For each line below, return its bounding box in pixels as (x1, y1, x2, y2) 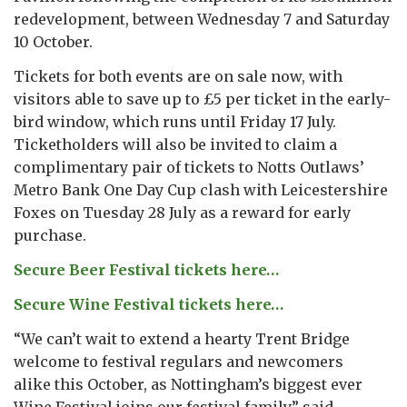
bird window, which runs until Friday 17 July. (14, 112, 336, 131)
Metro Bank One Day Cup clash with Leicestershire (14, 180, 388, 199)
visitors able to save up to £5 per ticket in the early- (14, 89, 391, 108)
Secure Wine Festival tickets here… (14, 294, 283, 313)
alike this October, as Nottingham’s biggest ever (14, 374, 362, 393)
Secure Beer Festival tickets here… (14, 260, 279, 279)
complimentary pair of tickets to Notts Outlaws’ (14, 157, 364, 176)
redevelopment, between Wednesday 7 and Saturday (14, 9, 390, 28)
